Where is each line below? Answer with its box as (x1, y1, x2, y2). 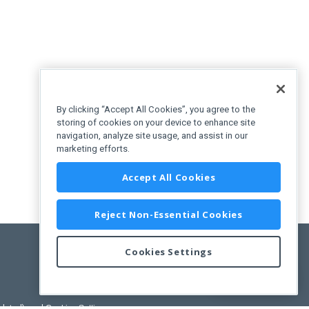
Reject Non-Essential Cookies (94, 208, 243, 221)
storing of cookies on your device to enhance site (57, 117, 255, 128)
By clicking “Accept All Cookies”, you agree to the (57, 104, 255, 115)
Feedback (228, 268, 276, 281)
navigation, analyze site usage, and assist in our (57, 130, 248, 141)
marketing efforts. (57, 143, 130, 154)
